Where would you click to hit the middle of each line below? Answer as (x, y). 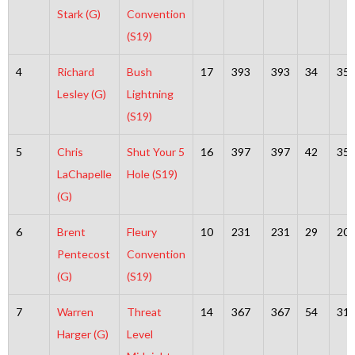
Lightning (150, 94)
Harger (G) (82, 334)
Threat (144, 312)
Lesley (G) (81, 94)
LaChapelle (84, 174)
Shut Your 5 (155, 152)
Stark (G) (78, 14)
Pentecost (83, 254)
